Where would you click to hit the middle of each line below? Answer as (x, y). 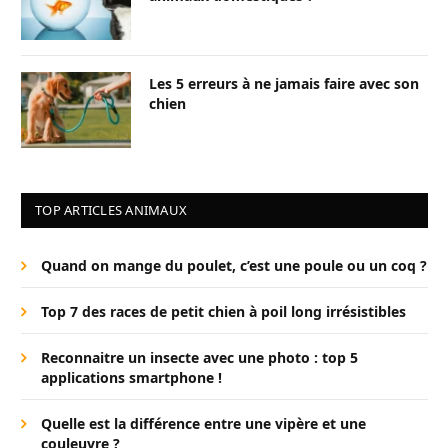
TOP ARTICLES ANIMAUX (111, 209)
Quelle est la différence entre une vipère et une (203, 423)
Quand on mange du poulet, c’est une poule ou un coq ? (234, 265)
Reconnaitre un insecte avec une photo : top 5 (199, 357)
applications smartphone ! (131, 377)
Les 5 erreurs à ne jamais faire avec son (284, 83)
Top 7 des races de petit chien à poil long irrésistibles (223, 311)
